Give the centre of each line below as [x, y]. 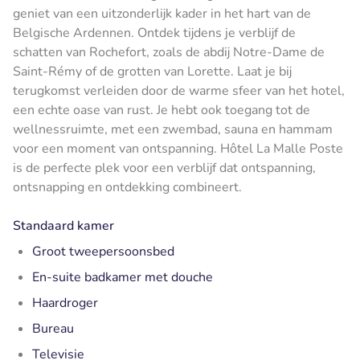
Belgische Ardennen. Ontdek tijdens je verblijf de [154, 33]
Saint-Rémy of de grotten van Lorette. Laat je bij [152, 71]
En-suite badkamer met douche [123, 277]
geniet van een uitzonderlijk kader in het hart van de [162, 13]
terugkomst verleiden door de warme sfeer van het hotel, [179, 90]
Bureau [53, 328]
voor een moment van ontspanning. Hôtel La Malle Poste [178, 148]
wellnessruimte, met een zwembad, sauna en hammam [173, 129]
